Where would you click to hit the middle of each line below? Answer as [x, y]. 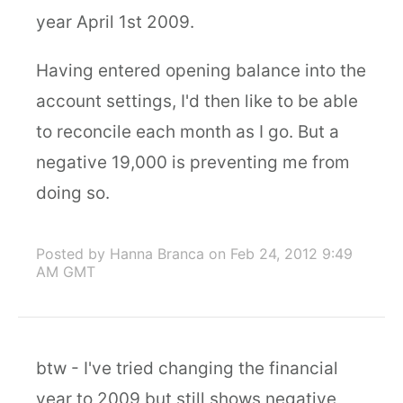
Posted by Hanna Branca [120, 254]
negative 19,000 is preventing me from [193, 162]
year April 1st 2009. [115, 22]
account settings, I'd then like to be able [197, 101]
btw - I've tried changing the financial [187, 368]
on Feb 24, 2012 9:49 [281, 254]
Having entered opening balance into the [201, 71]
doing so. [73, 193]
